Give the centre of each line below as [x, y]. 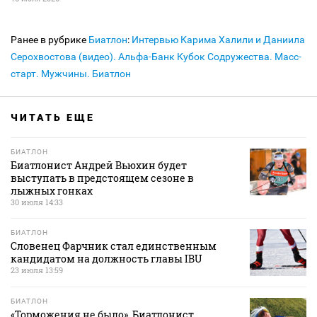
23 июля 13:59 [37, 270]
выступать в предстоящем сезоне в [102, 178]
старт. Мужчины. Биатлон [71, 74]
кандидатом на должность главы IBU [106, 259]
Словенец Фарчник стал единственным [114, 246]
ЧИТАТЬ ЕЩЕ [53, 117]
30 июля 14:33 [37, 202]
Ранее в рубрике [50, 40]
